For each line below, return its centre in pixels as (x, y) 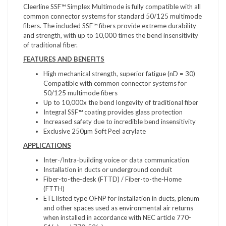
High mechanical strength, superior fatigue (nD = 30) (119, 73)
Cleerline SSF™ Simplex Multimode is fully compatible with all (112, 6)
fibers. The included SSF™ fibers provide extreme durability (110, 25)
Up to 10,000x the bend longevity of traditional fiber (121, 102)
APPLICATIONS (47, 146)
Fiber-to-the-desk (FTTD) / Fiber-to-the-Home (112, 179)
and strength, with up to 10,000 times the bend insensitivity (111, 35)
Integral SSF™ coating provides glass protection (113, 112)
